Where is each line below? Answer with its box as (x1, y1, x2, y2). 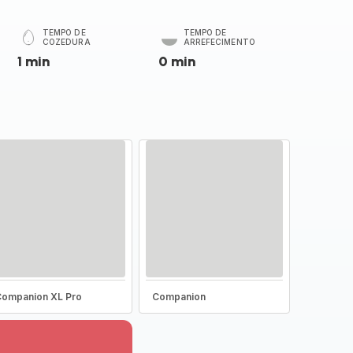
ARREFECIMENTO (183, 37, 255, 46)
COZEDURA (42, 37, 91, 46)
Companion (151, 291, 206, 303)
